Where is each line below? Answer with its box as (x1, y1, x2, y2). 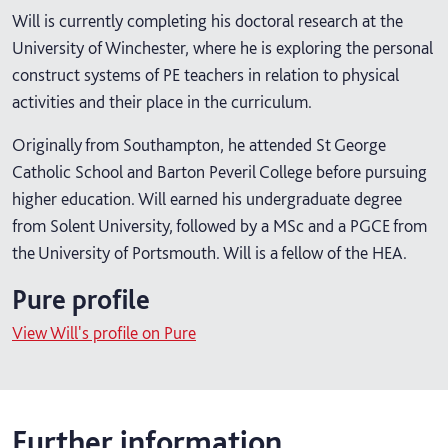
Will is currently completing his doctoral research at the (12, 10, 403, 31)
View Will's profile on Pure (12, 321, 196, 343)
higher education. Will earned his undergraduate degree (12, 188, 402, 209)
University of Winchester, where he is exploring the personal (12, 37, 433, 58)
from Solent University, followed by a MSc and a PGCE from (12, 215, 427, 236)
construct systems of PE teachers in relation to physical (12, 64, 399, 85)
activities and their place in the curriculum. (12, 91, 312, 112)
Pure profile (12, 281, 150, 316)
